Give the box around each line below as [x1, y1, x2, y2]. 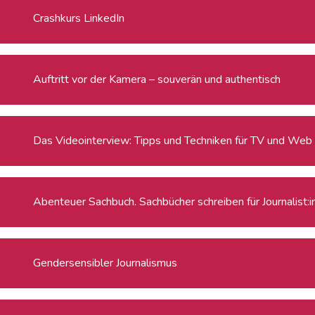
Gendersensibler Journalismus [33, 255, 178, 271]
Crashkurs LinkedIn [33, 10, 125, 26]
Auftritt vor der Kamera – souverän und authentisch [33, 71, 281, 87]
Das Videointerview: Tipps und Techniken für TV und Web [33, 132, 313, 148]
